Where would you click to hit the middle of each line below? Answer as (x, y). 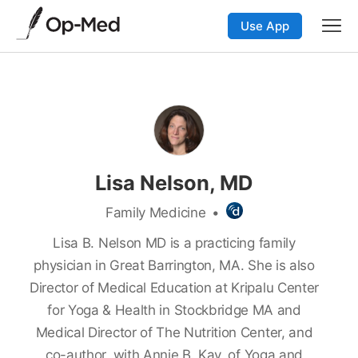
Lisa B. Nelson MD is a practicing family (174, 243)
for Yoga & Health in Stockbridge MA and (174, 310)
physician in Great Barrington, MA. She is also (174, 265)
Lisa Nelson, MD (174, 182)
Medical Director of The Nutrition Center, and (174, 332)
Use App (265, 26)
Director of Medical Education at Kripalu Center (174, 287)
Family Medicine (156, 212)
